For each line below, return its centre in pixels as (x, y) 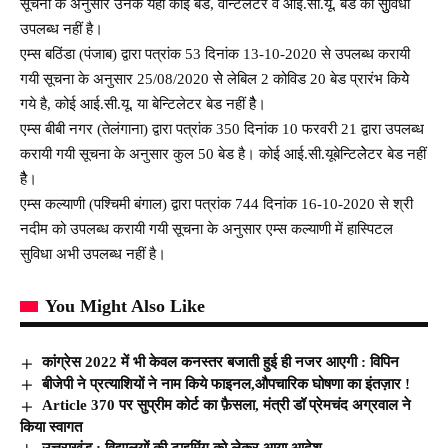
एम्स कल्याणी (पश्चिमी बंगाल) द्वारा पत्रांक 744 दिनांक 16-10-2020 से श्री (216, 203)
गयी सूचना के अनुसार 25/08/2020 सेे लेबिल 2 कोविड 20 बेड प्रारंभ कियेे (214, 78)
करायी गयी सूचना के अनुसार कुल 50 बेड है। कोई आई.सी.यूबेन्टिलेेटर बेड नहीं (223, 153)
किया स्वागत (51, 426)
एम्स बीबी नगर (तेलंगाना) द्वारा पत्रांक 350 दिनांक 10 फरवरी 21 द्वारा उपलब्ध (222, 128)
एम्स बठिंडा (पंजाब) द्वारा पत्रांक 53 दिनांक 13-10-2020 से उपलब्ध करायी (215, 53)
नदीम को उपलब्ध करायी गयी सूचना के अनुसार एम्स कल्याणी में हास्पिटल (206, 228)
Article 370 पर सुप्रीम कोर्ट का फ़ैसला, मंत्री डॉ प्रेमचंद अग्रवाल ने (227, 405)
